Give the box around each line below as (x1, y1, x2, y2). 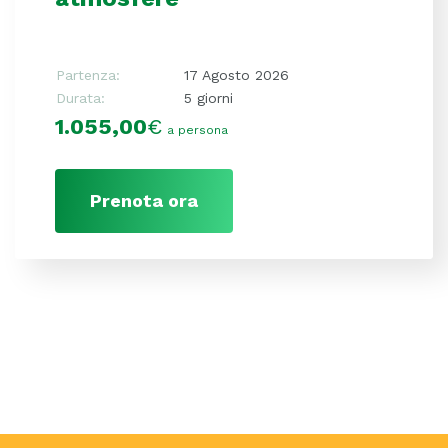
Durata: (56, 89, 105, 106)
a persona (167, 122, 228, 137)
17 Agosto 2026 (184, 66, 289, 83)
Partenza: (56, 66, 120, 83)
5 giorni (184, 89, 233, 106)
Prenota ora (90, 189, 198, 211)
